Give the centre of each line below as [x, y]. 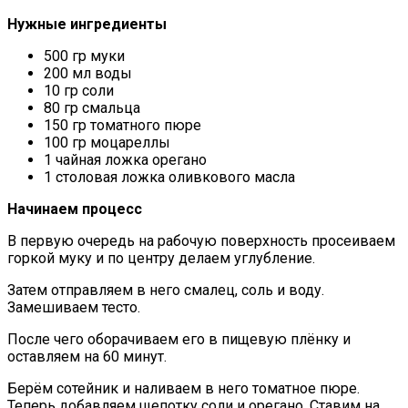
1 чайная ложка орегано [125, 159]
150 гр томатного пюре [122, 125]
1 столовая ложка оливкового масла [169, 177]
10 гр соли [79, 90]
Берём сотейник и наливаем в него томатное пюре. [184, 388]
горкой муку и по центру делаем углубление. [161, 258]
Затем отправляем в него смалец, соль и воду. [166, 290]
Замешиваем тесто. [74, 307]
